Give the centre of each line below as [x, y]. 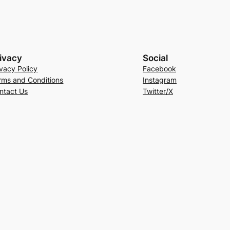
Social [155, 58]
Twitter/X [158, 91]
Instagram [159, 80]
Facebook [159, 69]
